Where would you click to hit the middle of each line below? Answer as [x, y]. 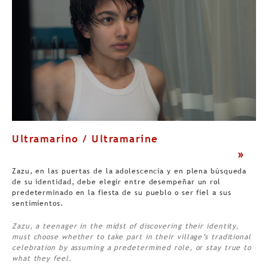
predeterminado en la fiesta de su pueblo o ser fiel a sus [122, 192]
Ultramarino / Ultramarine [85, 138]
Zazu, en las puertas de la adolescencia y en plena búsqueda [130, 171]
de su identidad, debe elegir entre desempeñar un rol [116, 182]
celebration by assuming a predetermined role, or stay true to [132, 247]
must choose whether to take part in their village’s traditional [132, 237]
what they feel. [42, 258]
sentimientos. [38, 203]
